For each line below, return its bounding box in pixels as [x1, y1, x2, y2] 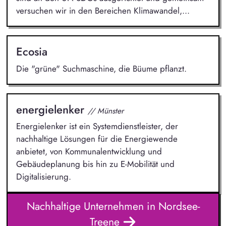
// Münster [87, 104, 124, 117]
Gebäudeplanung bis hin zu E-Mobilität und [16, 158, 175, 171]
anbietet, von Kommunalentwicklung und [16, 145, 162, 158]
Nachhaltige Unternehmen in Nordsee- [26, 198, 200, 214]
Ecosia [16, 43, 47, 60]
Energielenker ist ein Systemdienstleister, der [16, 120, 178, 133]
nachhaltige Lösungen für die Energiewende [16, 133, 178, 145]
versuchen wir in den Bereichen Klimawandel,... [16, 5, 190, 17]
